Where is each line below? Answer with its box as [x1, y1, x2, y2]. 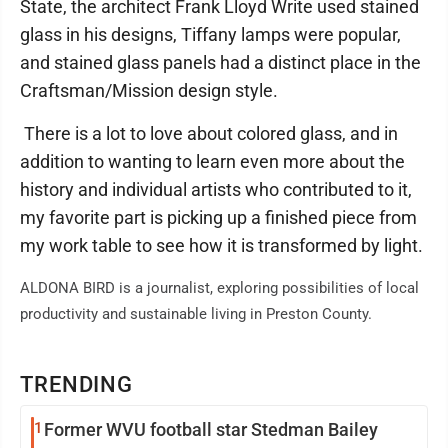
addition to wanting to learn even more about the [20, 151, 405, 172]
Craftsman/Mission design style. [20, 80, 278, 101]
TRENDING [20, 372, 134, 397]
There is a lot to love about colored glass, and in [20, 123, 398, 144]
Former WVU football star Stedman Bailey [44, 419, 378, 440]
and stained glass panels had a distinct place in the [20, 52, 421, 73]
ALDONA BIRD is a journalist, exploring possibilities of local [20, 279, 419, 297]
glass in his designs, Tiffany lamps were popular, [20, 24, 401, 45]
